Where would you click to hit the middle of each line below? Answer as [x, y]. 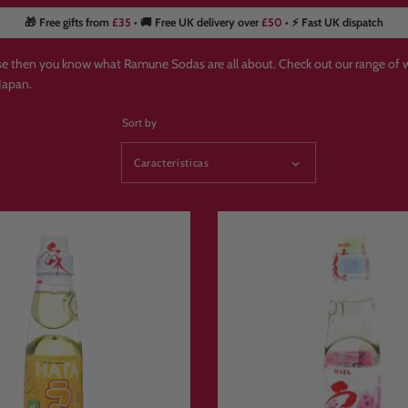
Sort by [140, 123]
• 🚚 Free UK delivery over [196, 23]
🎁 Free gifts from [68, 23]
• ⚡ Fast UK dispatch [333, 23]
